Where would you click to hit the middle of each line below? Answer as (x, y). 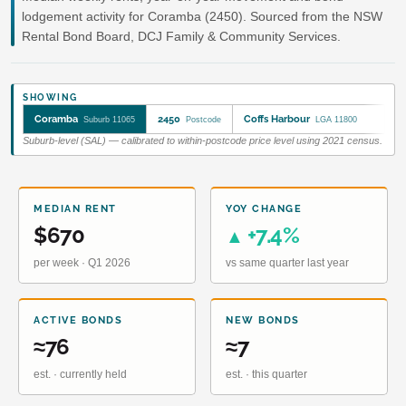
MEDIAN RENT (75, 208)
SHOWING (50, 97)
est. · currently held (80, 374)
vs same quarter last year (287, 262)
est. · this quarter (266, 374)
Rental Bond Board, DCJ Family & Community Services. (181, 36)
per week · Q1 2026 (82, 262)
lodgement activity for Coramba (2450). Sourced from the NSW (202, 16)
